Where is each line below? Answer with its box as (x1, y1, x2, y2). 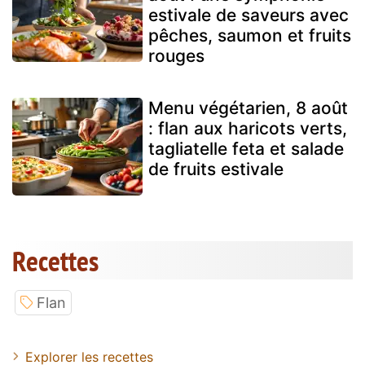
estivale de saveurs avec (148, 5, 349, 26)
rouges (148, 46, 204, 67)
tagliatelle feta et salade (148, 139, 344, 160)
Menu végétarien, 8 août (148, 98, 348, 119)
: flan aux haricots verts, (148, 118, 347, 139)
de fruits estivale (148, 159, 284, 180)
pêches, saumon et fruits (148, 25, 351, 46)
